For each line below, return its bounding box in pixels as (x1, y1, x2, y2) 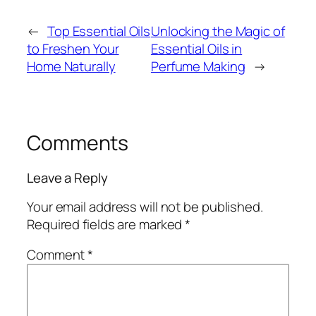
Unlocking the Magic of (150, 21, 285, 40)
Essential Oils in (150, 39, 243, 58)
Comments (27, 128, 129, 157)
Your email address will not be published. (27, 197, 263, 216)
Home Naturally (27, 56, 116, 75)
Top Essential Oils (47, 21, 151, 40)
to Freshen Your (27, 39, 119, 58)
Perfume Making (150, 56, 245, 75)
